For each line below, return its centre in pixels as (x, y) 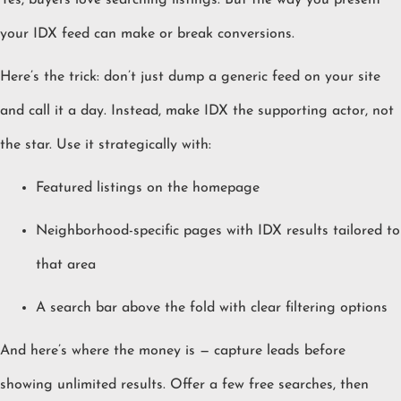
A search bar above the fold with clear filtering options (212, 308)
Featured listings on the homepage (148, 188)
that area (66, 265)
